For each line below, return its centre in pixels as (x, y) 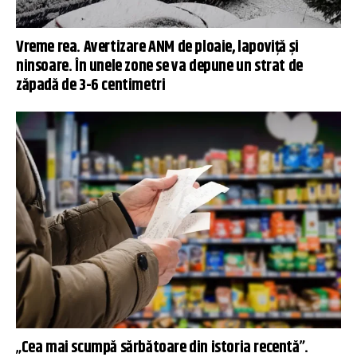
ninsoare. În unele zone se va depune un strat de (159, 67)
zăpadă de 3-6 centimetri (91, 86)
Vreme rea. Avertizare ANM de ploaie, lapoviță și (157, 48)
